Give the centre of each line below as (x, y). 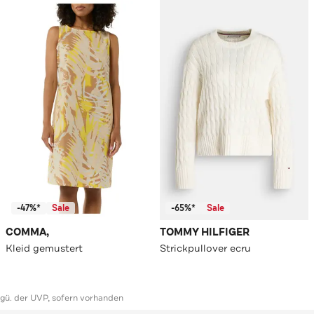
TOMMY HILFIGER (205, 233)
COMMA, (27, 233)
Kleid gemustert (44, 248)
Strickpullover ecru (205, 248)
